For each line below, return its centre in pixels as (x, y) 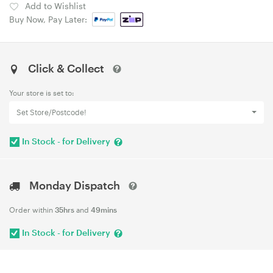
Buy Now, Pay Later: (51, 19)
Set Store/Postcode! (51, 112)
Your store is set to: (42, 93)
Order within (32, 209)
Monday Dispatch (75, 185)
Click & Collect (66, 68)
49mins (104, 209)
